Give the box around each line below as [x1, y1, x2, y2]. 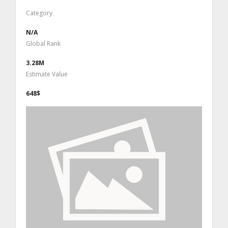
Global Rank [26, 39, 61, 48]
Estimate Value [26, 69, 68, 78]
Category [26, 8, 52, 17]
